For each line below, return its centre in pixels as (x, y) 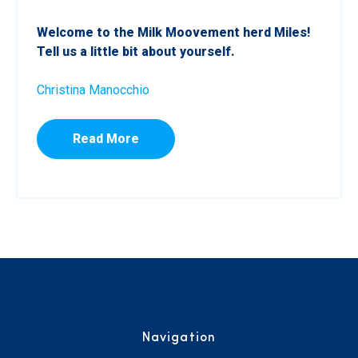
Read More (106, 138)
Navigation (179, 338)
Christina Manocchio (93, 89)
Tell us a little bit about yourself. (136, 51)
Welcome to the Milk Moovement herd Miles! (173, 32)
